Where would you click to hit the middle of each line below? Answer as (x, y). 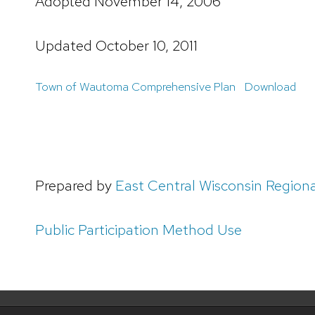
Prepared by (75, 186)
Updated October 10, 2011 (116, 45)
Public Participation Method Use (139, 229)
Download (270, 87)
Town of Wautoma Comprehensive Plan (135, 87)
